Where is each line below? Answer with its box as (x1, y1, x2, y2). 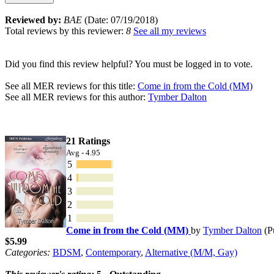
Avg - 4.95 (66, 147, 100, 157)
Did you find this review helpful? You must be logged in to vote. (5, 58, 253, 69)
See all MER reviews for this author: (5, 91, 148, 102)
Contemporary (86, 246, 141, 257)
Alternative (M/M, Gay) (145, 246, 237, 257)
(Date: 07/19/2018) (82, 14, 158, 25)
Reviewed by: (5, 14, 61, 25)
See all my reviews (133, 25, 206, 36)
